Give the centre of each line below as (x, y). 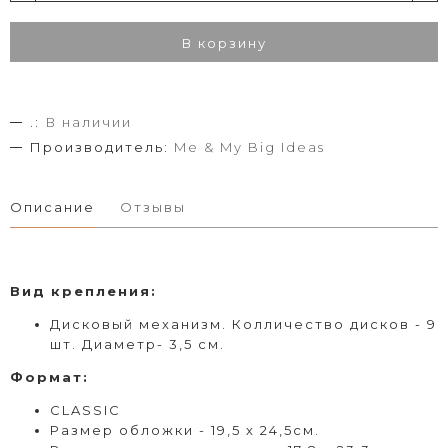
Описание (52, 206)
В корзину (224, 42)
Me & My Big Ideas (249, 146)
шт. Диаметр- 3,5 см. (137, 343)
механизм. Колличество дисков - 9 (288, 323)
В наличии (88, 121)
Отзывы (153, 206)
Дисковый (92, 323)
